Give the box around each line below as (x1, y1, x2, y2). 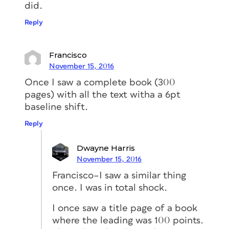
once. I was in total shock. (52, 182, 167, 193)
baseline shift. (25, 102, 88, 112)
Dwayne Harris (77, 143, 135, 153)
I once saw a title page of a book (52, 203, 197, 213)
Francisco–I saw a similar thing (52, 170, 186, 180)
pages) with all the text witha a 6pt (25, 89, 180, 100)
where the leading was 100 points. (52, 215, 203, 225)
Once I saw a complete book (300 (25, 77, 175, 87)
